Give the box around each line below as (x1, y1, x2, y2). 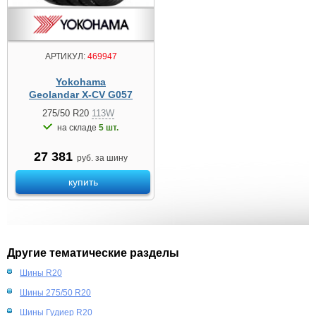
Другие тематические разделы (7, 247, 179, 260)
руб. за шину (75, 153, 128, 164)
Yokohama (56, 76, 106, 88)
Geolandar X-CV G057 (29, 89, 133, 101)
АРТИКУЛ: (44, 51, 85, 62)
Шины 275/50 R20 (20, 288, 91, 298)
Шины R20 (20, 268, 62, 279)
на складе (57, 123, 99, 133)
